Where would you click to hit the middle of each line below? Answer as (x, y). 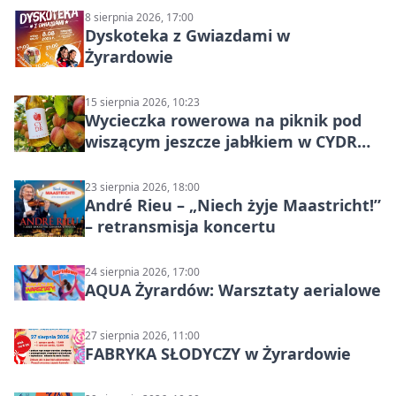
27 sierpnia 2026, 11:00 (142, 335)
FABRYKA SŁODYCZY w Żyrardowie (218, 354)
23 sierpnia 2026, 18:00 (142, 187)
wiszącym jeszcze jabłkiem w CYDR (221, 141)
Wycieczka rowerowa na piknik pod (223, 120)
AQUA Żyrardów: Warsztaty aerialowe (233, 290)
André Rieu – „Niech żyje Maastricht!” (233, 205)
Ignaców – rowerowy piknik (193, 163)
